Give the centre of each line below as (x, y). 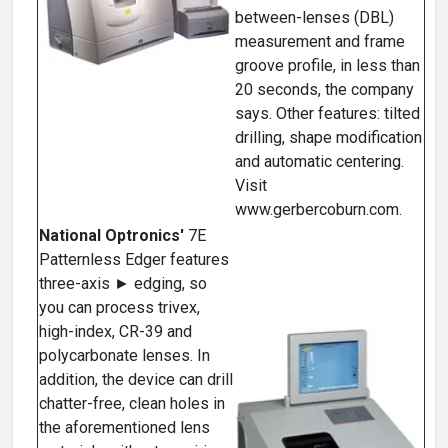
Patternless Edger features (134, 260)
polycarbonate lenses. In (124, 356)
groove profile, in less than (327, 66)
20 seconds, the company (324, 90)
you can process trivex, (119, 308)
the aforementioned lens (124, 428)
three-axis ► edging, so (123, 284)
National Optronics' (111, 236)
